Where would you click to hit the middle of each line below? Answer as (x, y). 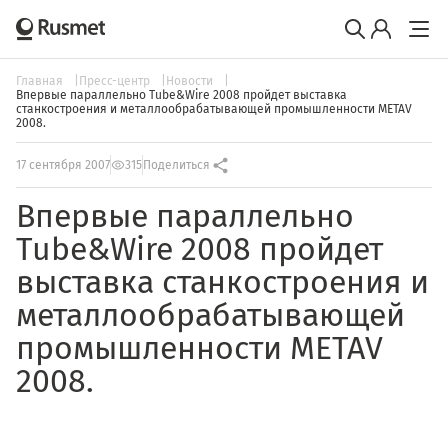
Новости (191, 81)
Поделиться (176, 165)
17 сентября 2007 (63, 165)
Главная (41, 81)
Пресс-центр (116, 81)
